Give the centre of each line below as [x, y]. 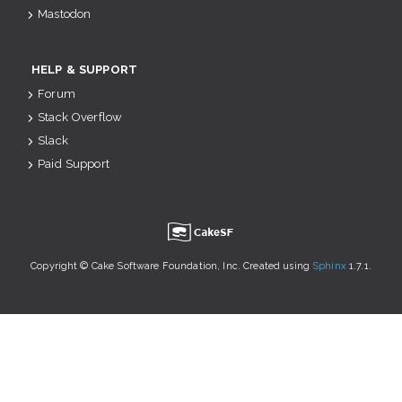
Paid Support [74, 164]
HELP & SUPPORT [84, 70]
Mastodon [65, 14]
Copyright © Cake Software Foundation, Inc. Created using [172, 266]
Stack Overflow [80, 117]
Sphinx [329, 266]
